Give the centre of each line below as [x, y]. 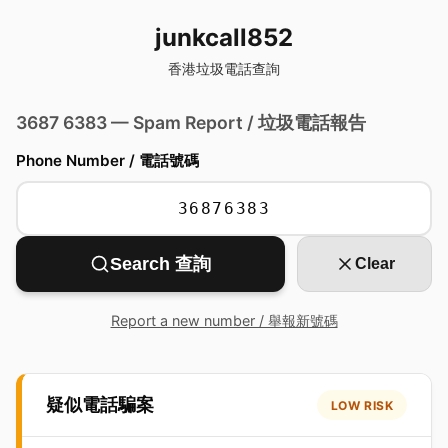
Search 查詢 [161, 264]
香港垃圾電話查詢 [224, 68]
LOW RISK [362, 405]
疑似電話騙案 [100, 405]
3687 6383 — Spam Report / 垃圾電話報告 [191, 122]
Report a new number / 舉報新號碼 [224, 320]
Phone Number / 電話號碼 [107, 160]
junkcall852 [224, 37]
